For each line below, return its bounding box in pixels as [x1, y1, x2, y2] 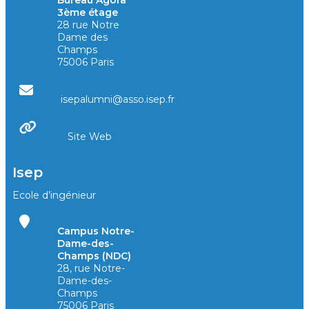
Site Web [68, 130, 112, 143]
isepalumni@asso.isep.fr [61, 92, 175, 106]
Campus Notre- [57, 224, 134, 237]
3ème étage [57, 6, 119, 19]
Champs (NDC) [57, 249, 131, 262]
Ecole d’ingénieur [12, 188, 96, 201]
